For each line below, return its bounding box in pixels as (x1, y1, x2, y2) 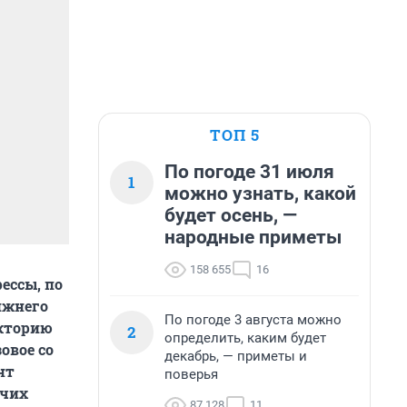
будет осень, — (164, 204, 297, 226)
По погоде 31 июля (164, 161, 334, 183)
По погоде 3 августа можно (164, 312, 342, 328)
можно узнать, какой (164, 183, 356, 204)
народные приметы (164, 226, 342, 248)
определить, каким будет (164, 330, 326, 346)
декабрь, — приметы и (164, 348, 307, 364)
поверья (164, 366, 218, 382)
